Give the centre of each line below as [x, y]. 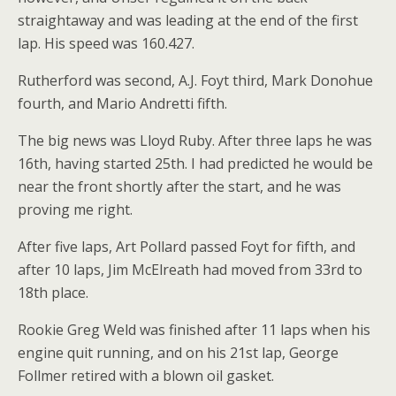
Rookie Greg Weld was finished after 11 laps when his [194, 330]
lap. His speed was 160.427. [106, 43]
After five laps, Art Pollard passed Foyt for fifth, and [187, 247]
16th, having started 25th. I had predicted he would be [195, 164]
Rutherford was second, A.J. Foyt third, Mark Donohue [195, 80]
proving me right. [75, 209]
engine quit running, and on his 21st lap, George [178, 353]
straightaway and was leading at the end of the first [188, 20]
